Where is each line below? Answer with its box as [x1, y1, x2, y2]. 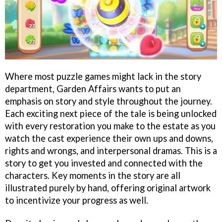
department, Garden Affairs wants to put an [5, 83, 181, 95]
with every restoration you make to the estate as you [5, 120, 216, 132]
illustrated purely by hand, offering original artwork [5, 182, 211, 194]
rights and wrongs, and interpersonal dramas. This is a [5, 145, 217, 157]
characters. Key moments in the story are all [5, 170, 180, 181]
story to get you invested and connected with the [5, 158, 203, 169]
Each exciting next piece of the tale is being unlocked [5, 108, 217, 119]
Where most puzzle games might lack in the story [5, 71, 201, 82]
